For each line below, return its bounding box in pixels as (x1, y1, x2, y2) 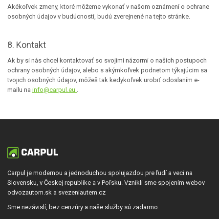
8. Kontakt (7, 40, 46, 50)
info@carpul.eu (32, 86, 77, 93)
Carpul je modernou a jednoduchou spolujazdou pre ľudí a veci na (7, 169, 193, 176)
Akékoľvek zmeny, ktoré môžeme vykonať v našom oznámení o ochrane (7, 3, 209, 10)
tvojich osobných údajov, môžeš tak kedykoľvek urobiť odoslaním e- (7, 76, 199, 84)
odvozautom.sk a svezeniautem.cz (7, 189, 106, 196)
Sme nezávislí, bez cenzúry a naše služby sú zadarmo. (7, 203, 159, 211)
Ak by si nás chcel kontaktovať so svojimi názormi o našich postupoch (7, 57, 207, 64)
